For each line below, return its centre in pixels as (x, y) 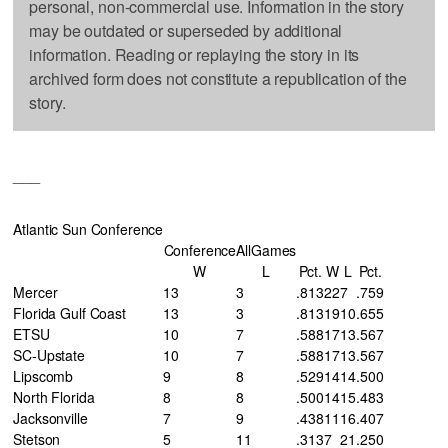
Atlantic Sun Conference (88, 228)
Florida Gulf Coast (69, 312)
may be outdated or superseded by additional (186, 30)
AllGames (266, 249)
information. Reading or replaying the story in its (194, 54)
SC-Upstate (49, 354)
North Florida (54, 396)
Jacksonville (50, 417)
